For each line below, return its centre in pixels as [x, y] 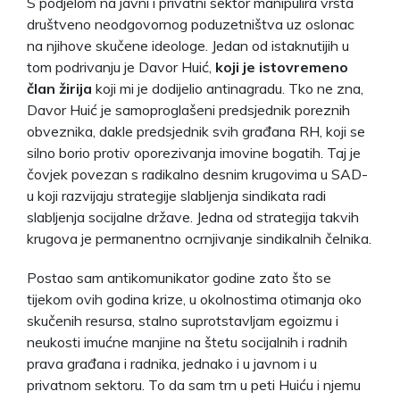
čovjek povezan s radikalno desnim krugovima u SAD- [197, 174]
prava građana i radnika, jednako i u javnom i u [172, 363]
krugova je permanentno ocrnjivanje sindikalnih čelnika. [199, 238]
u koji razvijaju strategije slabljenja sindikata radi [176, 195]
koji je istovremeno [282, 67]
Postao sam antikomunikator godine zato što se [179, 277]
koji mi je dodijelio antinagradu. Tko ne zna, [228, 88]
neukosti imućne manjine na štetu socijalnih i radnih [187, 342]
